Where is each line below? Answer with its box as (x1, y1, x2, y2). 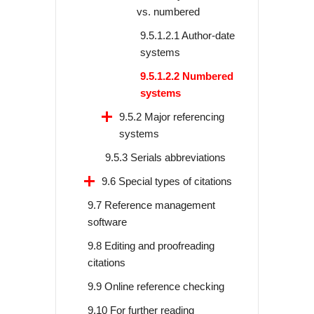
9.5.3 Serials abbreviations (105, 151, 226, 164)
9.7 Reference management (88, 199, 215, 212)
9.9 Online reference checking (88, 280, 224, 293)
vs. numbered (137, 6, 200, 18)
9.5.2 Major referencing (119, 111, 224, 123)
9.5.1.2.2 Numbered (140, 70, 233, 83)
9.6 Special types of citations (102, 175, 232, 188)
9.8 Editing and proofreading (88, 240, 214, 252)
